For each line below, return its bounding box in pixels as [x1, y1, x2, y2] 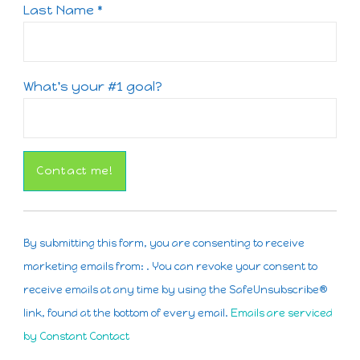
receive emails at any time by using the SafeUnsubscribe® [23, 283, 328, 296]
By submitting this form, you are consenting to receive [23, 236, 305, 249]
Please [22, 276, 66, 292]
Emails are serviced [231, 306, 333, 319]
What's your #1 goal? [23, 78, 162, 94]
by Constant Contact [23, 329, 129, 342]
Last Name [23, 2, 97, 18]
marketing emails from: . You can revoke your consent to [23, 260, 317, 272]
